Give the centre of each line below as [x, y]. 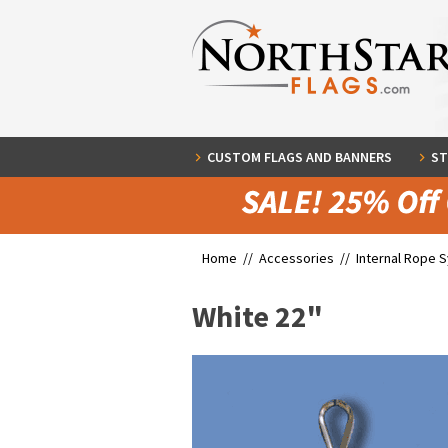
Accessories [296, 258]
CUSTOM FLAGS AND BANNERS [299, 157]
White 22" [257, 316]
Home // [230, 258]
